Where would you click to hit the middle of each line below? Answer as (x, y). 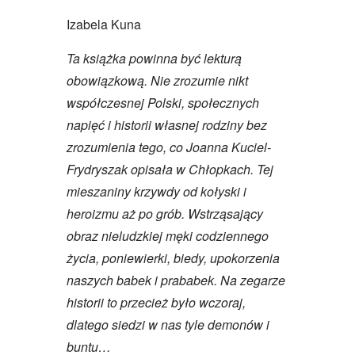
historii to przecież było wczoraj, (156, 302)
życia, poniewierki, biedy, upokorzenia (173, 258)
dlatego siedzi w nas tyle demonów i (168, 324)
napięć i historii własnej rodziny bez (167, 124)
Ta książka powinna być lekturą (154, 58)
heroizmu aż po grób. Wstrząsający (165, 213)
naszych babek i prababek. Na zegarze (176, 280)
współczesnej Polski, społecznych (163, 102)
